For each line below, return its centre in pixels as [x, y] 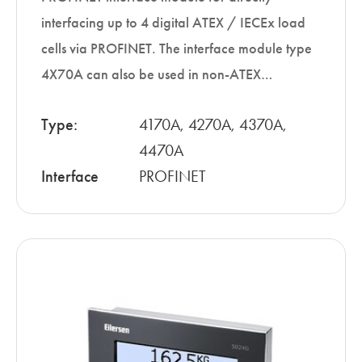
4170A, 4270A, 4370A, [213, 125]
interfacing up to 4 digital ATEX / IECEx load [173, 23]
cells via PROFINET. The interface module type [177, 49]
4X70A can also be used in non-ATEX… [157, 75]
